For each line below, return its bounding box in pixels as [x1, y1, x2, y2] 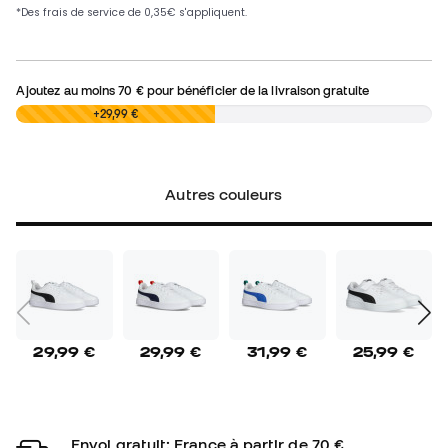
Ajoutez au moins [16, 83, 119, 98]
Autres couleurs [165, 185, 283, 204]
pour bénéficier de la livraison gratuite [143, 83, 369, 98]
